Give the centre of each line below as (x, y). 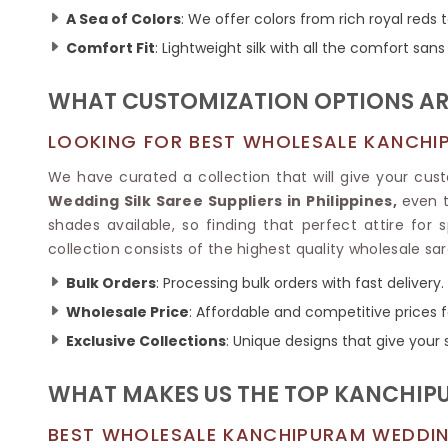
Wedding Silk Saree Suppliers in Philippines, (225, 200)
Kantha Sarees (80, 26)
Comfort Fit (110, 47)
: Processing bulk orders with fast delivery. (300, 282)
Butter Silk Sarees (350, 16)
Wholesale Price (127, 311)
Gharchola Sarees (91, 49)
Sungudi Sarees (83, 72)
